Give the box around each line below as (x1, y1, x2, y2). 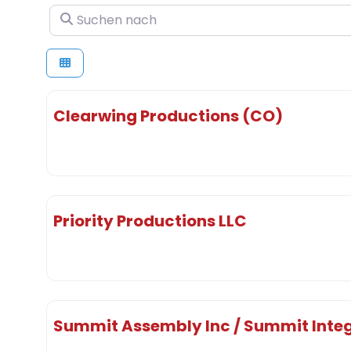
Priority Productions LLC (53, 209, 247, 232)
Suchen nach (49, 4, 130, 22)
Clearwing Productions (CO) (53, 104, 283, 127)
